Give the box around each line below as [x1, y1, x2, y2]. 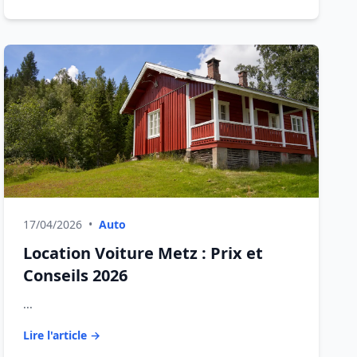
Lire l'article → [23, 328, 101, 343]
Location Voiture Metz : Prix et [23, 242, 264, 264]
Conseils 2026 [23, 265, 128, 286]
